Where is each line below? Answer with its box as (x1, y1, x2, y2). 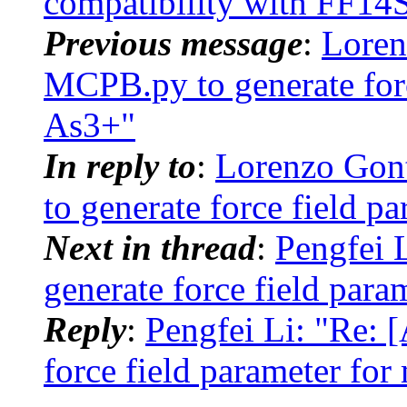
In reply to (44, 145, 196, 185)
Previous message (44, 23, 303, 63)
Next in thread (44, 227, 256, 267)
